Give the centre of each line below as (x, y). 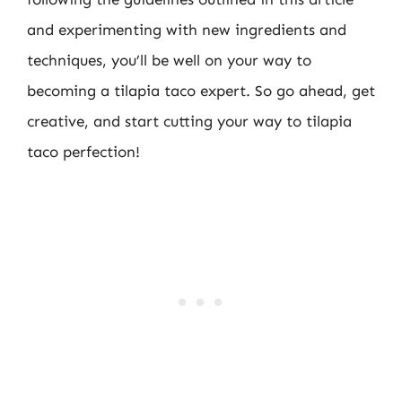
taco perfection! (83, 151)
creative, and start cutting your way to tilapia (189, 121)
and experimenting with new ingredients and (187, 29)
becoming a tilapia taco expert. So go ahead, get (201, 90)
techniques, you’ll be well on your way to (169, 60)
